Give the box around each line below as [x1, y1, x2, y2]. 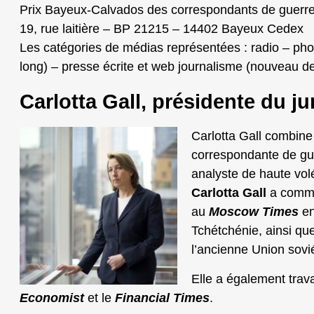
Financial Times [115, 291, 210, 306]
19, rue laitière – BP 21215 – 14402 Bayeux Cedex [20, 21, 303, 36]
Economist [20, 291, 84, 306]
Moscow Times [209, 205, 299, 219]
